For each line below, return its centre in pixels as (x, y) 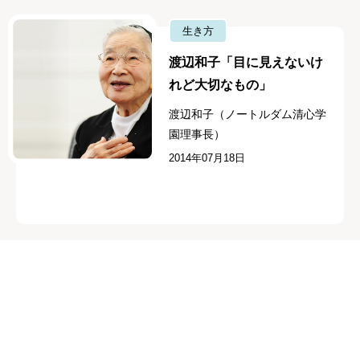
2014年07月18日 (207, 158)
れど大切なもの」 (221, 85)
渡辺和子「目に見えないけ (246, 63)
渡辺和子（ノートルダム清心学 (248, 115)
